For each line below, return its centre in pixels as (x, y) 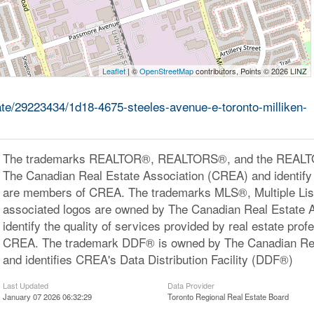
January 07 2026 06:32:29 (47, 296)
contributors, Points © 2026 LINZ (251, 71)
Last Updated (25, 285)
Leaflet (114, 71)
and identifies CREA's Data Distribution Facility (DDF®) (148, 259)
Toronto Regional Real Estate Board (228, 296)
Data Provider (191, 285)
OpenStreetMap (167, 71)
